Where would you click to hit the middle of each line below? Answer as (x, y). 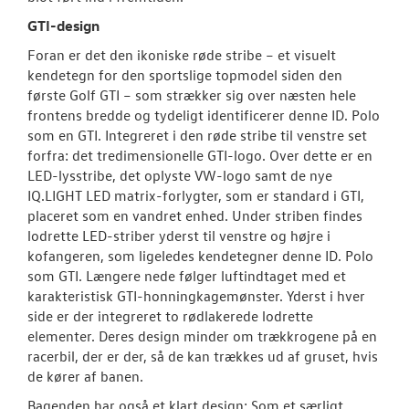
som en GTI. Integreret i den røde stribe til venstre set (197, 136)
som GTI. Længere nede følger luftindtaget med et (187, 276)
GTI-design (63, 26)
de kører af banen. (85, 377)
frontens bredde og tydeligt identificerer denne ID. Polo (204, 115)
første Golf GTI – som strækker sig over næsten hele (192, 95)
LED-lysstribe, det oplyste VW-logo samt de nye (180, 176)
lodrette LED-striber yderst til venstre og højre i (179, 236)
